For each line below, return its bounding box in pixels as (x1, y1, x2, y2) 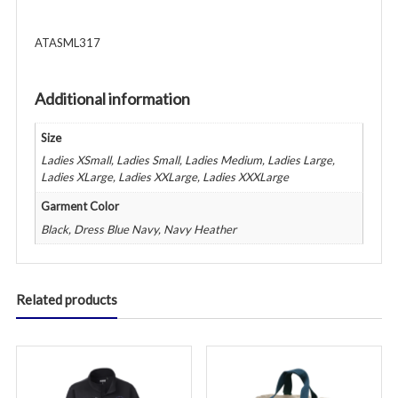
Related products (15, 291, 117, 308)
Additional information (34, 89, 190, 109)
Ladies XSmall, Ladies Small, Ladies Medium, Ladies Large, (41, 153, 336, 168)
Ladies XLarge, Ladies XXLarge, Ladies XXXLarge (41, 170, 290, 185)
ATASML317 (34, 36, 100, 51)
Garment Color (41, 199, 120, 214)
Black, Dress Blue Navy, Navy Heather (41, 221, 237, 236)
